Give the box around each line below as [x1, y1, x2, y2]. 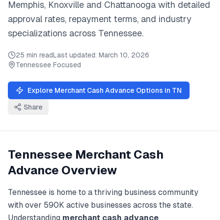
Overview [59, 163, 117, 178]
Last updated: [53, 51, 99, 59]
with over [8, 200, 44, 210]
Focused [51, 60, 81, 69]
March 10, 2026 [99, 51, 149, 59]
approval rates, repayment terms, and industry [8, 13, 192, 25]
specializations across [8, 27, 98, 39]
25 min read [16, 51, 53, 59]
